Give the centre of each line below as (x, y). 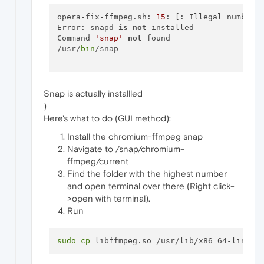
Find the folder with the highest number (147, 173)
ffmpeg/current (98, 161)
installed (170, 28)
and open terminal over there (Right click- (151, 186)
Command (76, 38)
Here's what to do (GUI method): (107, 118)
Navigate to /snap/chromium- (126, 148)
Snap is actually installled (93, 93)
